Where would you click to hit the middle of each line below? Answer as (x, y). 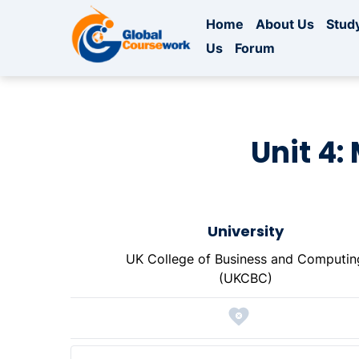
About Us (285, 24)
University (245, 232)
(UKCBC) (245, 278)
